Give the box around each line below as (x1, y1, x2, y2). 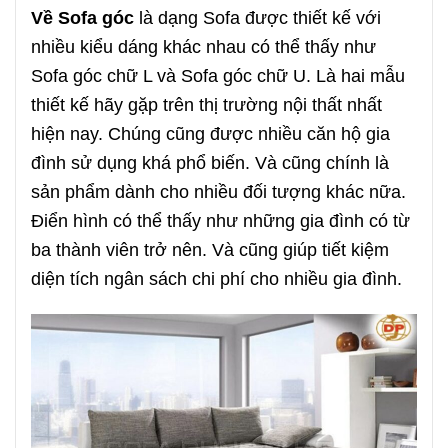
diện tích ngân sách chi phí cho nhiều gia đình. (31, 267, 402, 289)
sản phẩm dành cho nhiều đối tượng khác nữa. (31, 180, 406, 202)
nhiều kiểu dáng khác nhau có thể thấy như (31, 35, 376, 57)
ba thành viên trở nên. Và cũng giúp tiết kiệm (31, 238, 389, 260)
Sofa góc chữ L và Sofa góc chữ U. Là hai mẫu (31, 64, 405, 86)
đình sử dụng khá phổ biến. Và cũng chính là (31, 151, 389, 173)
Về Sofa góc (31, 6, 134, 28)
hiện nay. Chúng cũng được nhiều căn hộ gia (31, 122, 390, 144)
